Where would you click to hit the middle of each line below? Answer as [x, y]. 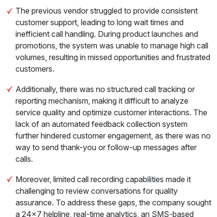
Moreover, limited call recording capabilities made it [103, 179]
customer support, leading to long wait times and [100, 22]
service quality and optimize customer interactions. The [111, 112]
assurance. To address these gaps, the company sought [113, 202]
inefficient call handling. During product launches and [107, 34]
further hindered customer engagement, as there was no [113, 136]
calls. [24, 159]
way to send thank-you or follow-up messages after [106, 147]
